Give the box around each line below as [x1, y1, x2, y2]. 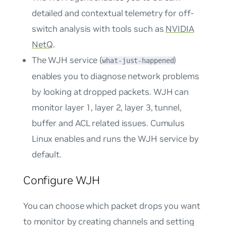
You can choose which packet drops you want [23, 200, 200, 211]
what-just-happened [102, 56, 174, 65]
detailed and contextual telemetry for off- [31, 8, 194, 19]
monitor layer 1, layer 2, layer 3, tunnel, [31, 102, 182, 114]
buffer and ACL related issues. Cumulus [31, 118, 185, 129]
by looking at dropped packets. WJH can [31, 86, 189, 98]
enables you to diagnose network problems [31, 71, 199, 82]
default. [31, 149, 62, 160]
